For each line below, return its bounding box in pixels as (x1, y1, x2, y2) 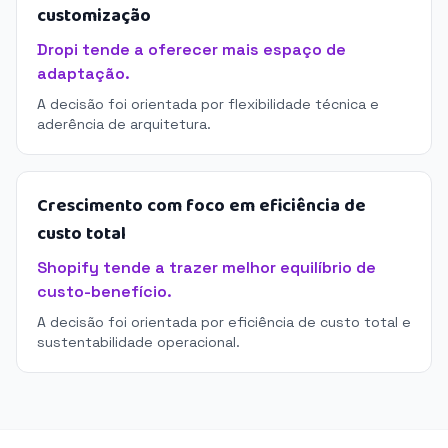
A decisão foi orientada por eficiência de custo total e (37, 313, 411, 331)
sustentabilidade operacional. (37, 333, 240, 351)
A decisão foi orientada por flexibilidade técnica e (37, 95, 379, 113)
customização (37, 2, 151, 30)
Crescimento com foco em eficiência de (37, 192, 366, 220)
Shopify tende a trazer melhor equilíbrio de (37, 257, 376, 278)
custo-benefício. (37, 281, 172, 302)
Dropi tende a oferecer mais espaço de (37, 39, 346, 60)
